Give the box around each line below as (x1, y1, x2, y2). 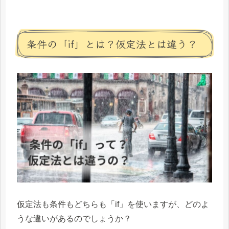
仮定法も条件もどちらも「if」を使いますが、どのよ (17, 200, 209, 209)
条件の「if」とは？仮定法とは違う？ (27, 36, 197, 51)
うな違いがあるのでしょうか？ (17, 214, 131, 223)
